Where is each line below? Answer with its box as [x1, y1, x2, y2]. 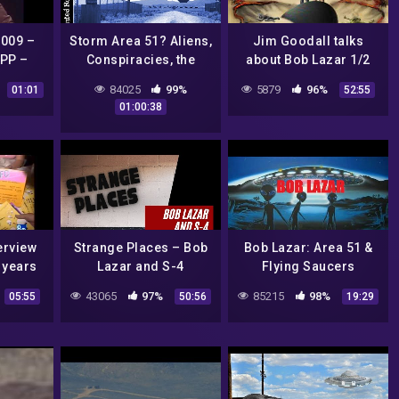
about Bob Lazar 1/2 [246, 52, 370, 67]
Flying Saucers [261, 259, 355, 273]
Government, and [87, 70, 194, 85]
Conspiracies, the [85, 52, 196, 67]
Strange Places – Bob [73, 240, 208, 255]
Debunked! [275, 278, 341, 292]
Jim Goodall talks [252, 33, 364, 48]
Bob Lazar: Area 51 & [243, 240, 373, 255]
